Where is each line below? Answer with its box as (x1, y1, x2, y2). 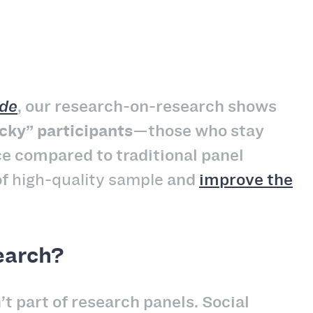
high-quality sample (12, 168, 163, 191)
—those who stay (133, 119, 264, 142)
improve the (199, 168, 293, 191)
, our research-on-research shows (17, 94, 277, 117)
